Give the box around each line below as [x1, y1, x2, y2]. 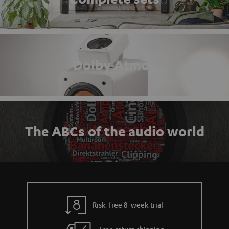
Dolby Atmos [73, 57, 156, 74]
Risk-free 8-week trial [93, 200, 164, 210]
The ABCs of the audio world [25, 123, 204, 140]
